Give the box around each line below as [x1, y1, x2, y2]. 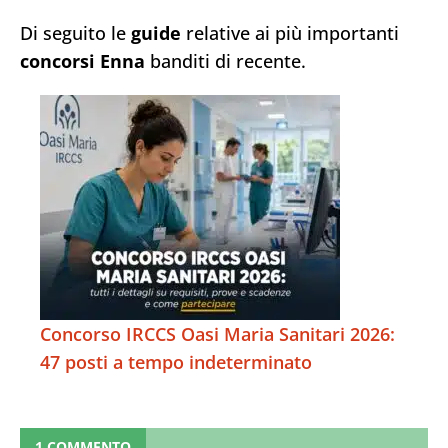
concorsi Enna [20, 49, 145, 74]
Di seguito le [20, 21, 131, 46]
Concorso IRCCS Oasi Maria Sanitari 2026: [40, 322, 395, 347]
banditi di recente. [145, 49, 306, 74]
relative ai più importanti [181, 21, 399, 46]
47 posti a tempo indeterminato [40, 350, 312, 375]
